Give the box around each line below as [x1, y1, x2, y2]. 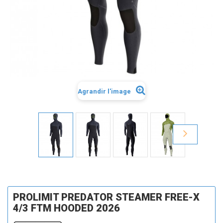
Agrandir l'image [78, 88, 131, 96]
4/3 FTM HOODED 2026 [13, 202, 120, 214]
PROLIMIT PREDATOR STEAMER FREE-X [13, 191, 200, 203]
